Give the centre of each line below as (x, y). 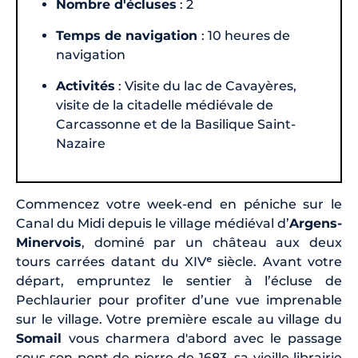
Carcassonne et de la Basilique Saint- (176, 125)
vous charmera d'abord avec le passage (205, 339)
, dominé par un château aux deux (212, 243)
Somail (42, 339)
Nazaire (81, 144)
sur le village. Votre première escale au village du (179, 320)
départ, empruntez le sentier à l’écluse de (179, 281)
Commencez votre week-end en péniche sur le (179, 205)
